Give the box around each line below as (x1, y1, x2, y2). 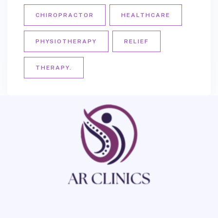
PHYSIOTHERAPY (36, 38, 97, 45)
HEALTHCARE (121, 12, 170, 19)
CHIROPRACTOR (36, 12, 94, 19)
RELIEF (124, 38, 149, 45)
